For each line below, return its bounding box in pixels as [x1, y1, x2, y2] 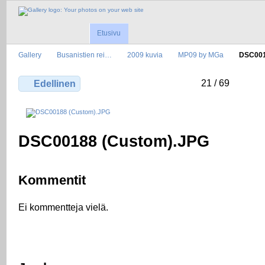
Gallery [18, 51, 41, 59]
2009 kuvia [127, 51, 163, 59]
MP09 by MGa [178, 51, 224, 59]
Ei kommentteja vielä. [18, 202, 108, 212]
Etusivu [97, 29, 121, 38]
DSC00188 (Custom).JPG [18, 132, 209, 150]
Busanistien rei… [57, 51, 112, 59]
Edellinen [34, 79, 76, 89]
